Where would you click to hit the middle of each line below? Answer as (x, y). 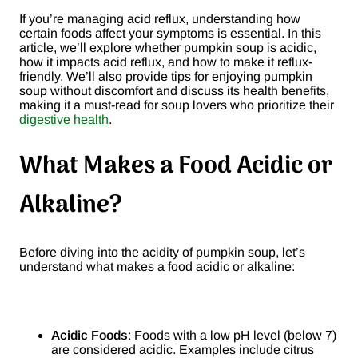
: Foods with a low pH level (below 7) (232, 336)
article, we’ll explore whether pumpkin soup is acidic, (168, 48)
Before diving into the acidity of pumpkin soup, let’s (162, 253)
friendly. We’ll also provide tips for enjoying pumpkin (166, 77)
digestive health (64, 120)
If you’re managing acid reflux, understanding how (160, 19)
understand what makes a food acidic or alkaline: (157, 267)
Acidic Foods (89, 336)
